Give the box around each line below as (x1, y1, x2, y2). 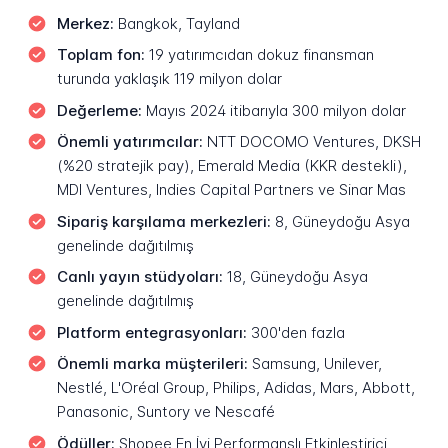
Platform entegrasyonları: (56, 322, 247, 342)
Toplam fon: (56, 45, 145, 65)
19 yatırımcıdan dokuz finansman (144, 45, 374, 65)
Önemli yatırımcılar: (56, 132, 203, 152)
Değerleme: (56, 100, 142, 120)
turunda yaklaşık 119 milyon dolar (56, 69, 282, 89)
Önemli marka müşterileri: (56, 354, 248, 374)
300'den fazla (246, 322, 345, 342)
